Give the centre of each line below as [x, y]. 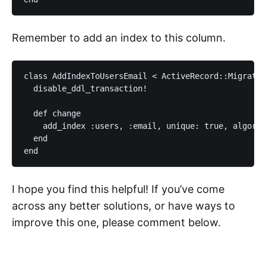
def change [52, 113]
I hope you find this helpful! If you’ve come [118, 189]
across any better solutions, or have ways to [123, 206]
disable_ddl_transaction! [85, 88]
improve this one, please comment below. [116, 222]
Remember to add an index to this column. [119, 38]
